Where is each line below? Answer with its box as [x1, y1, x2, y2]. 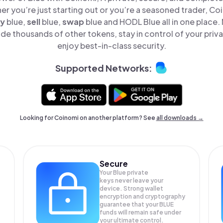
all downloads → [156, 114, 204, 121]
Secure [100, 158, 128, 169]
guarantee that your [100, 201, 160, 208]
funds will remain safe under [100, 209, 182, 216]
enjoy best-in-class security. [57, 40, 166, 51]
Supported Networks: [55, 62, 152, 74]
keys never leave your [100, 177, 164, 184]
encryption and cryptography [100, 193, 186, 200]
